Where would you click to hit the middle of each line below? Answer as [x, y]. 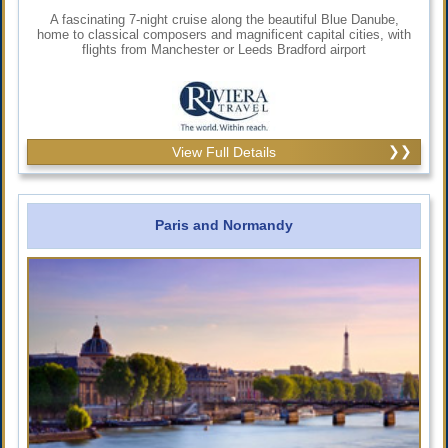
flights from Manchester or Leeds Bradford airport [224, 49]
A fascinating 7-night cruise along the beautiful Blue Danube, [224, 19]
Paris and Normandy [224, 224]
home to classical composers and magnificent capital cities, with [224, 34]
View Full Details [224, 151]
